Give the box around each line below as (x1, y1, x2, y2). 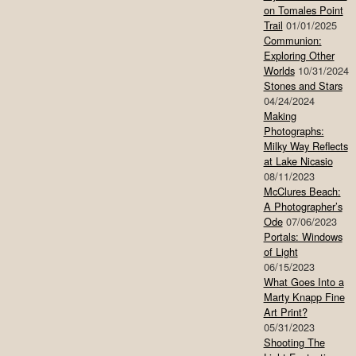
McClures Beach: (263, 184, 341, 199)
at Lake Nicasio (263, 153, 333, 169)
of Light (263, 244, 298, 260)
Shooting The (263, 335, 325, 350)
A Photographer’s (263, 199, 342, 215)
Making (263, 108, 296, 124)
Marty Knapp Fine (263, 289, 345, 305)
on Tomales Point (263, 2, 343, 18)
